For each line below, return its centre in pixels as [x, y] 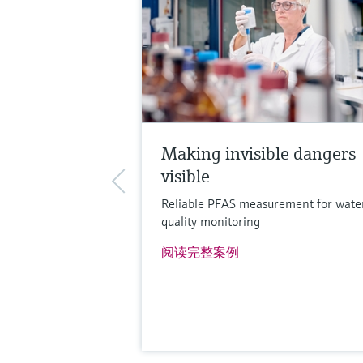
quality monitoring [210, 222]
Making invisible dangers [258, 154]
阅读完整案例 [200, 252]
